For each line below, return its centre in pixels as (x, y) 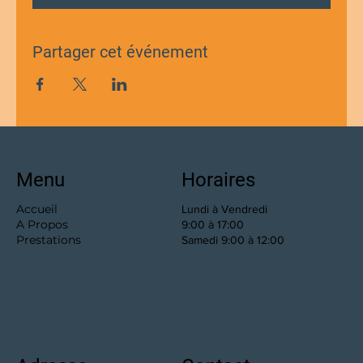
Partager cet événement (120, 52)
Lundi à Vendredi (224, 209)
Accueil (55, 209)
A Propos (45, 224)
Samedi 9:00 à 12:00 (235, 240)
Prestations (49, 240)
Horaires (218, 180)
